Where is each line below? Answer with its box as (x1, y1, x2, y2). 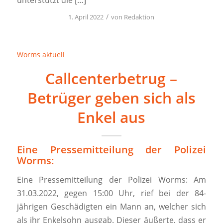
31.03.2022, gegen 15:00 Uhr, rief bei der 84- (16, 187, 207, 199)
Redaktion (124, 12, 155, 21)
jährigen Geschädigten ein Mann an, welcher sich (16, 201, 207, 212)
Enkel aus (77, 107, 146, 127)
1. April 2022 (68, 12, 104, 21)
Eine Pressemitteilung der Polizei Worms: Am (16, 174, 207, 185)
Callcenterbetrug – (45, 68, 178, 89)
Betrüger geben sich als (27, 87, 196, 108)
